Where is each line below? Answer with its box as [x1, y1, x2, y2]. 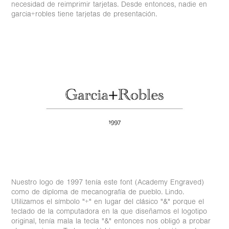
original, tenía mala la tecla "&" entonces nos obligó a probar [11, 217, 211, 226]
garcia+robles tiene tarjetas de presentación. [11, 9, 157, 18]
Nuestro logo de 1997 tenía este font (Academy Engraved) [11, 178, 204, 187]
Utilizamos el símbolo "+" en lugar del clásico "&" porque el [11, 197, 204, 207]
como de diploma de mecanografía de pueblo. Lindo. [11, 188, 185, 197]
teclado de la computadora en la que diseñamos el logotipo [11, 207, 208, 216]
